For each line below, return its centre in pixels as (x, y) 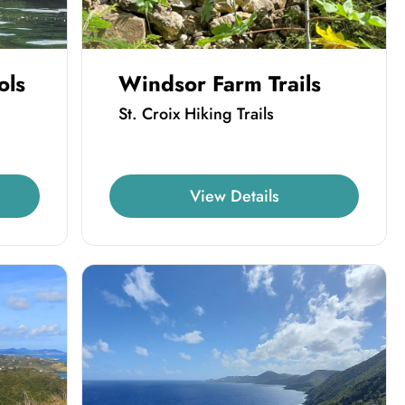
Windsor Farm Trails (220, 83)
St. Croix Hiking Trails (197, 113)
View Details (234, 196)
